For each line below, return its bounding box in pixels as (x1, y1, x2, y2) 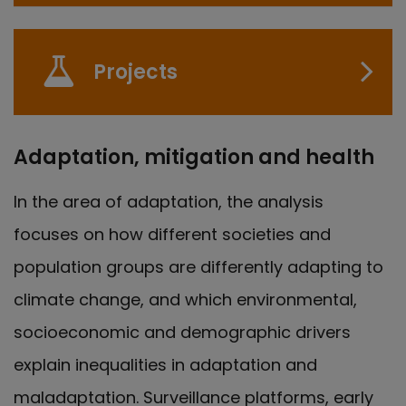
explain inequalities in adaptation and (14, 353, 317, 376)
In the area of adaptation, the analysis (14, 189, 324, 213)
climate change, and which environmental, (14, 287, 357, 311)
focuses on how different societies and (14, 222, 331, 246)
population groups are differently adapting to (14, 255, 383, 278)
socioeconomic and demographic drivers (14, 320, 351, 343)
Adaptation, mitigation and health (14, 142, 374, 171)
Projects (93, 57, 178, 86)
